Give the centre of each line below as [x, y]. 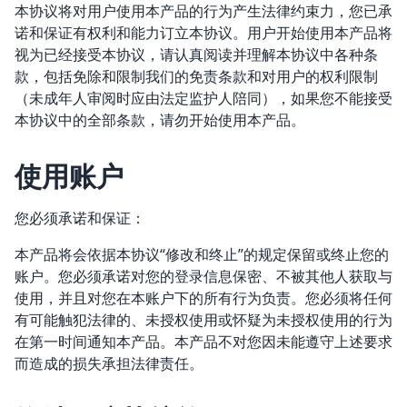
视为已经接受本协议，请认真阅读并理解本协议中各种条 [196, 55]
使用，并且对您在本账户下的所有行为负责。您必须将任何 [203, 298]
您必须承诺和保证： [80, 218]
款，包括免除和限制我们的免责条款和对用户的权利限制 [196, 76]
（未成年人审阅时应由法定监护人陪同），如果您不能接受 [203, 98]
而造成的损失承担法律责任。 [109, 363]
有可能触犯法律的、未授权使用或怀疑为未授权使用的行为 [203, 320]
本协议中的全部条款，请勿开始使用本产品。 [160, 120]
